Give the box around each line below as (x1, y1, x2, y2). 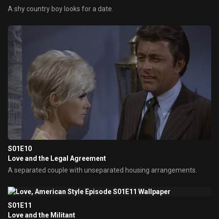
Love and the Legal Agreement (8, 154, 106, 162)
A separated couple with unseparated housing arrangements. (8, 166, 197, 174)
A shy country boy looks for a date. (8, 5, 113, 13)
